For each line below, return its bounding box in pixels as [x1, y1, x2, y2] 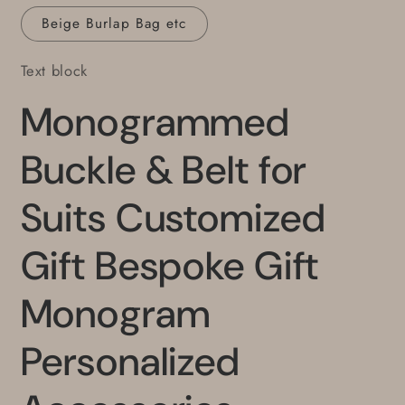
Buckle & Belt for [20, 144, 307, 195]
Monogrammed [20, 96, 291, 147]
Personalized [20, 335, 240, 387]
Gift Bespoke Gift [20, 240, 320, 291]
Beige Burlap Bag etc [41, 13, 187, 33]
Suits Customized [20, 192, 326, 243]
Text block [20, 60, 89, 82]
